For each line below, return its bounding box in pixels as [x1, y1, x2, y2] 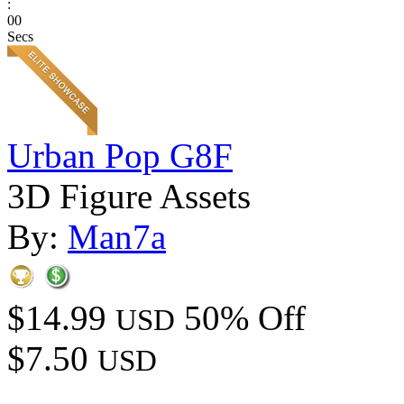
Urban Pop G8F [7, 136, 233, 176]
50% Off [184, 298, 306, 338]
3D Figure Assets [7, 177, 251, 216]
